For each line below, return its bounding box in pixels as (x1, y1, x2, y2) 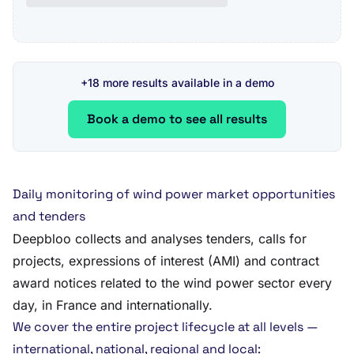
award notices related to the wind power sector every (13, 275, 332, 291)
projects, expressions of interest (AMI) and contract (13, 253, 319, 269)
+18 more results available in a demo (80, 76, 274, 89)
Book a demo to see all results (87, 111, 267, 127)
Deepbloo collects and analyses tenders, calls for (13, 231, 307, 247)
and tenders (13, 208, 85, 224)
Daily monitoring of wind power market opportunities (13, 186, 335, 202)
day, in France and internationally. (13, 297, 213, 313)
